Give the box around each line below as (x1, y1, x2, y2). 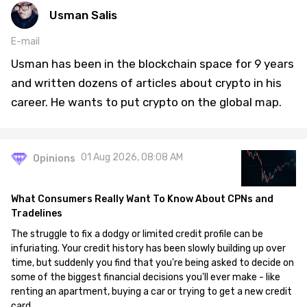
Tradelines (11, 208, 62, 220)
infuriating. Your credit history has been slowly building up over (11, 243, 286, 255)
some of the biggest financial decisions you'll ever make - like (11, 271, 280, 284)
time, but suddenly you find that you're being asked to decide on (11, 257, 294, 269)
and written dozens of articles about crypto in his (11, 76, 282, 90)
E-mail (11, 36, 40, 48)
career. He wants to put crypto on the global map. (11, 95, 282, 110)
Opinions (33, 153, 75, 165)
